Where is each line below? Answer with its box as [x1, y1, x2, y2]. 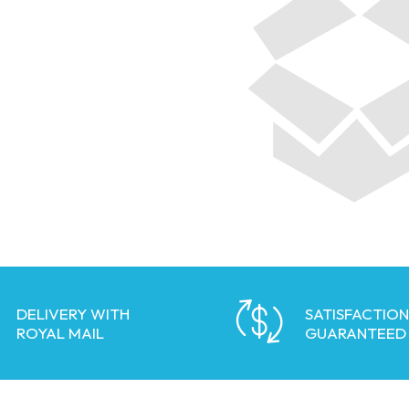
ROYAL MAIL [16, 323, 104, 342]
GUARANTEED [305, 323, 406, 342]
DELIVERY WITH [16, 304, 130, 323]
